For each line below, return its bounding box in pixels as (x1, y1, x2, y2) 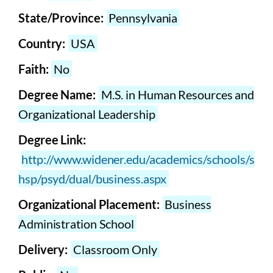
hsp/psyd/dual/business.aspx (18, 171, 167, 186)
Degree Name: (18, 87, 96, 102)
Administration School (18, 216, 134, 232)
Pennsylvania (106, 10, 178, 26)
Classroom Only (71, 242, 157, 257)
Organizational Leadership (18, 107, 155, 122)
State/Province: (18, 10, 104, 26)
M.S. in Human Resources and (98, 87, 255, 102)
